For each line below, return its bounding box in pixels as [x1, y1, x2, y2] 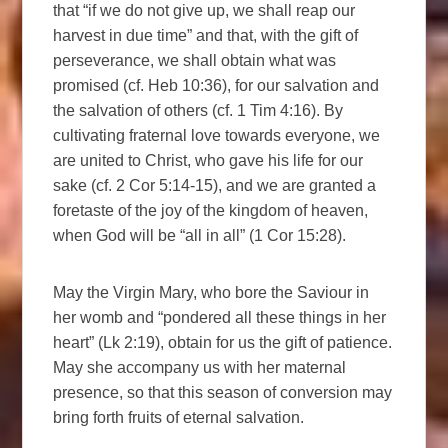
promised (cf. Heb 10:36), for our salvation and [53, 77, 380, 95]
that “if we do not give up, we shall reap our [53, 2, 356, 20]
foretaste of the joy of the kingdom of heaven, [53, 202, 369, 220]
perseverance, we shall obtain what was [53, 52, 337, 70]
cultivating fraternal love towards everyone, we [53, 127, 381, 145]
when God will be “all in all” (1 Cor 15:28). [53, 227, 347, 245]
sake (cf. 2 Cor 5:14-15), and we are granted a [53, 177, 377, 195]
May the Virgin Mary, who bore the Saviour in [53, 284, 370, 302]
